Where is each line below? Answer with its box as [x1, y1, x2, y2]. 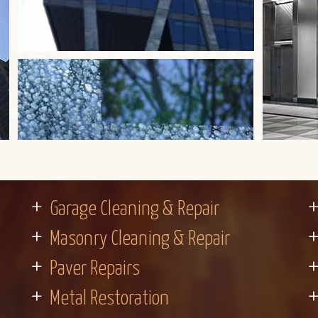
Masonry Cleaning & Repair [50, 229, 230, 249]
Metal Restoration [50, 289, 169, 309]
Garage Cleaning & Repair [50, 199, 219, 219]
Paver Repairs [50, 259, 140, 279]
